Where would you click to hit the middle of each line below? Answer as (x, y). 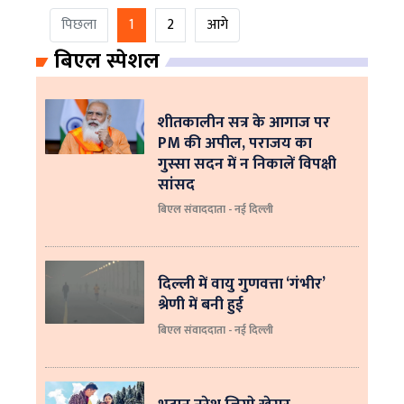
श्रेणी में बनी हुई (201, 305)
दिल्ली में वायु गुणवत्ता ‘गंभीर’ (241, 284)
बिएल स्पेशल (107, 61)
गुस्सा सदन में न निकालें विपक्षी (247, 164)
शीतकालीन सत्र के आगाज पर (244, 122)
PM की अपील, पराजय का (235, 143)
